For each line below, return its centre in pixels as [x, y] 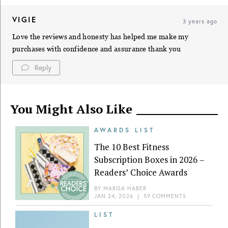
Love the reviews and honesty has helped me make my [100, 36]
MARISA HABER [125, 188]
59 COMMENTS [165, 196]
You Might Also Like [71, 109]
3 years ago [200, 21]
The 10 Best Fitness [132, 147]
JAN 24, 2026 [114, 196]
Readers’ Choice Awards [141, 172]
